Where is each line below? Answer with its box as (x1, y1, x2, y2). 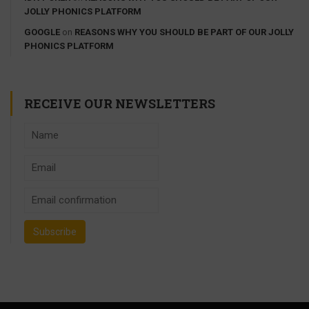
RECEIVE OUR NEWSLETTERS (24, 94, 215, 112)
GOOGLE (24, 26, 60, 37)
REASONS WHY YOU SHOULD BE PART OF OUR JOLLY (74, 26, 294, 37)
